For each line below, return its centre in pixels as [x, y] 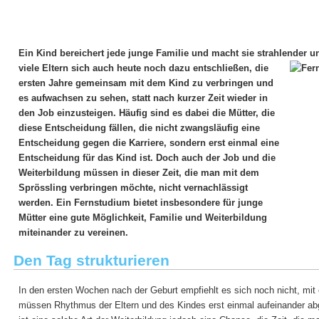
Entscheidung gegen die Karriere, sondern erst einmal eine [149, 143]
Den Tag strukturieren [91, 261]
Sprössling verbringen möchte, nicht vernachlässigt [133, 188]
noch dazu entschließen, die [206, 68]
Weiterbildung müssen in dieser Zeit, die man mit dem [139, 173]
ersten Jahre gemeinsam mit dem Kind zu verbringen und [146, 83]
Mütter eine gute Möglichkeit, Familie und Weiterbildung [143, 218]
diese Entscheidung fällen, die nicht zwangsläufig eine [139, 128]
